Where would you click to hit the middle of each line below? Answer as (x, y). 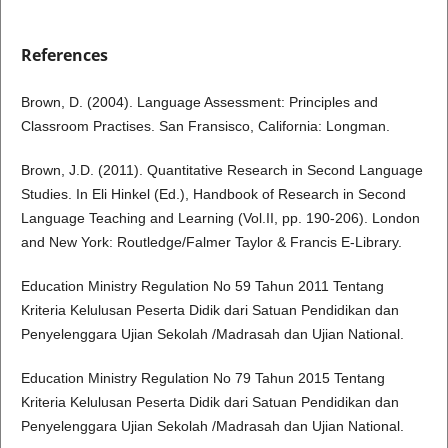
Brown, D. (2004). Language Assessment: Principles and (199, 102)
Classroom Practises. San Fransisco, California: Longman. (205, 126)
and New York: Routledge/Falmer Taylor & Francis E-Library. (211, 242)
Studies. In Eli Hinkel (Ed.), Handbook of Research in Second (213, 194)
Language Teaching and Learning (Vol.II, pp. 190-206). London (220, 218)
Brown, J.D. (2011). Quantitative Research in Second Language (221, 170)
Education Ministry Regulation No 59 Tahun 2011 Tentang (202, 286)
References (64, 55)
